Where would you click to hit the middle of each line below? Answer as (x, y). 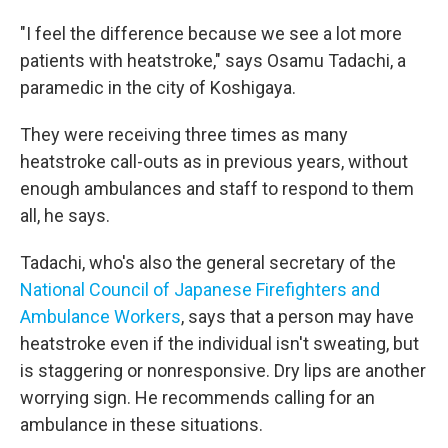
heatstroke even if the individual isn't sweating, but (219, 343)
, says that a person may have (297, 316)
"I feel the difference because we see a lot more (211, 33)
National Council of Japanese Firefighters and (200, 289)
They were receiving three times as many (184, 134)
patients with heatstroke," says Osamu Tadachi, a (213, 60)
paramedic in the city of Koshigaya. (158, 87)
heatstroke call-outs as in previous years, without (214, 161)
